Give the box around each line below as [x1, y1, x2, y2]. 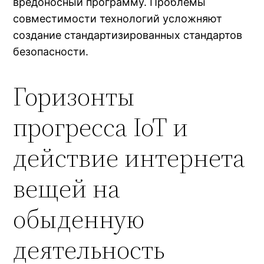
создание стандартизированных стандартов [13, 28, 243, 41]
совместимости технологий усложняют [13, 12, 223, 25]
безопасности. [13, 45, 89, 58]
